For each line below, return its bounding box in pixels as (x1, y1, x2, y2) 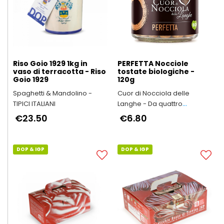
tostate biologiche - (117, 66, 194, 76)
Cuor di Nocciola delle (117, 88, 189, 98)
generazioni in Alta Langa (117, 109, 199, 119)
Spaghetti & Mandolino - (13, 88, 92, 98)
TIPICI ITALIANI (13, 99, 55, 108)
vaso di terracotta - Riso (13, 66, 106, 76)
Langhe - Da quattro (117, 99, 182, 108)
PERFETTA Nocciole (117, 58, 188, 68)
